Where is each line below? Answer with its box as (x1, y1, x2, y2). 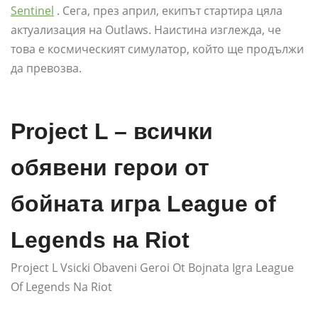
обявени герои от (11, 154, 209, 180)
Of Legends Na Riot (11, 278, 112, 295)
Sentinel (11, 2, 54, 18)
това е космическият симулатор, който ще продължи (11, 40, 304, 57)
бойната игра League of (11, 190, 276, 216)
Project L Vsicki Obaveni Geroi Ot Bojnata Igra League (11, 259, 294, 275)
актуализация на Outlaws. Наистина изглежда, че (11, 21, 281, 38)
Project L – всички (11, 118, 213, 144)
